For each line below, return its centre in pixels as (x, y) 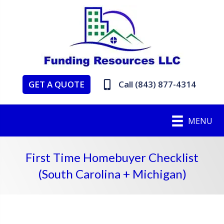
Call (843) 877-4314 (157, 84)
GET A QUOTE (56, 84)
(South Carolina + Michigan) (112, 174)
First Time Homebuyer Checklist (112, 157)
